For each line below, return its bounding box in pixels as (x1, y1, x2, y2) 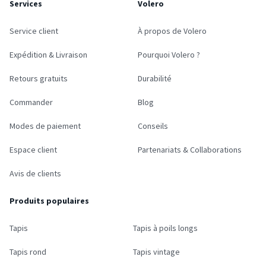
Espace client (9, 144, 57, 156)
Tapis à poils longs (133, 223, 198, 234)
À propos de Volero (138, 26, 207, 37)
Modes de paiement (9, 121, 81, 132)
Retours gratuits (9, 73, 68, 84)
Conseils (138, 121, 168, 132)
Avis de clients (9, 168, 61, 179)
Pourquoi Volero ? (138, 49, 200, 61)
